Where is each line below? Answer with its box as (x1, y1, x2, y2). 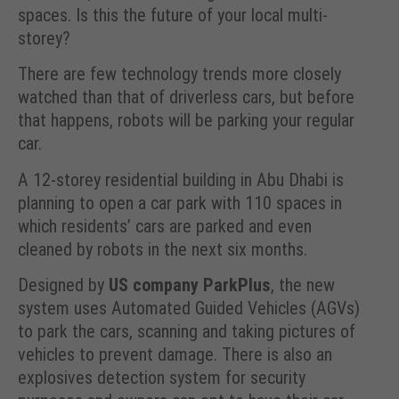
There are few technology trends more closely (18, 63, 341, 85)
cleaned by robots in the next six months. (18, 238, 307, 260)
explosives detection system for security (18, 367, 305, 389)
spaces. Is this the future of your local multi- (18, 4, 328, 26)
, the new (271, 274, 335, 297)
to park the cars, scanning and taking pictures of (18, 321, 355, 343)
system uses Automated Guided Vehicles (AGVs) (18, 297, 360, 320)
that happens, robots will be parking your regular (18, 110, 354, 132)
